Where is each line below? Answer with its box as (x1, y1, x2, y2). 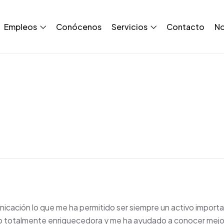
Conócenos (56, 21, 101, 32)
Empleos (4, 21, 38, 32)
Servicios (111, 21, 149, 32)
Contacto (166, 21, 204, 32)
